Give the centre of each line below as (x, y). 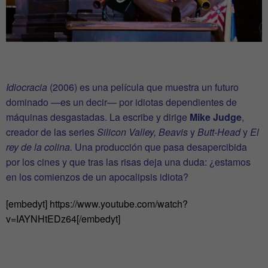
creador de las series (50, 132)
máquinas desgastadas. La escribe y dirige (98, 117)
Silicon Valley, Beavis (144, 132)
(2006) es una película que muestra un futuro (143, 87)
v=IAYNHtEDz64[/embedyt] (63, 218)
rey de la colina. (39, 147)
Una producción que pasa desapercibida (160, 147)
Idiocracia (27, 87)
